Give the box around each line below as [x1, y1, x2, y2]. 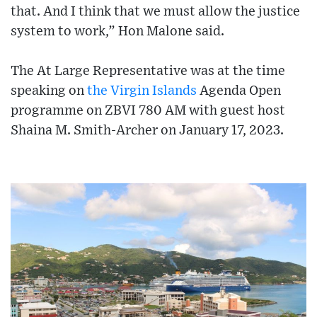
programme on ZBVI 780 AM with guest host [11, 104, 285, 118]
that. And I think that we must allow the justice [11, 5, 300, 19]
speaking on [11, 84, 87, 98]
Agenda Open [197, 84, 281, 98]
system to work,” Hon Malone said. [11, 25, 224, 39]
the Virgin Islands [87, 84, 197, 98]
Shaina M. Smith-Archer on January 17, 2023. [11, 124, 284, 138]
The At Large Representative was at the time [11, 64, 285, 79]
